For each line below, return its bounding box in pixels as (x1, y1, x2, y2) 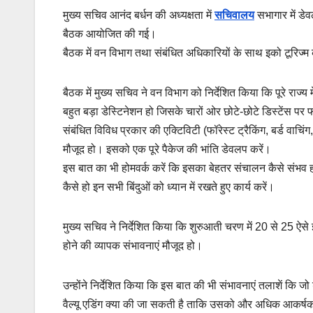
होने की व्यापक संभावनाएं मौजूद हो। (63, 239, 203, 252)
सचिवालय (214, 8, 254, 21)
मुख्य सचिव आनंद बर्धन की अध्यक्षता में (63, 8, 214, 21)
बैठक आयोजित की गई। (63, 27, 156, 40)
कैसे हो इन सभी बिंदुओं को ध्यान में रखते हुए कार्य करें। (63, 180, 275, 193)
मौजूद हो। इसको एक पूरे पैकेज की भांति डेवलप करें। (63, 143, 271, 155)
